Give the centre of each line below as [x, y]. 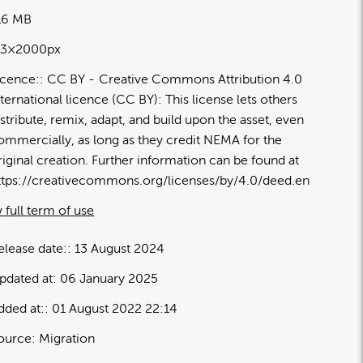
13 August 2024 [120, 248]
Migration [67, 338]
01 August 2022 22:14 [115, 308]
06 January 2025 [109, 278]
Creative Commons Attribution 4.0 [201, 79]
